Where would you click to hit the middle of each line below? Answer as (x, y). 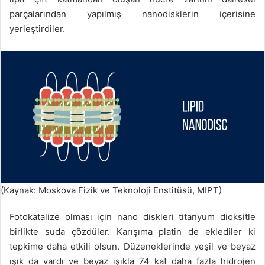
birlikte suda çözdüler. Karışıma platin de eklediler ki (132, 232)
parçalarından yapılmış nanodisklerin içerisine (132, 14)
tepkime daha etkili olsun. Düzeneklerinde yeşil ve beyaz (132, 247)
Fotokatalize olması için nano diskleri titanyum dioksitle (132, 217)
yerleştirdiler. (37, 29)
